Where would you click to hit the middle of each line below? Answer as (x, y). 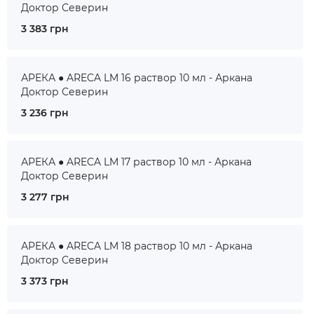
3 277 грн (45, 197)
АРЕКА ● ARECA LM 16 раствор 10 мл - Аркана (137, 78)
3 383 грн (45, 29)
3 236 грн (45, 113)
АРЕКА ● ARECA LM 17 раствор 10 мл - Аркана (136, 162)
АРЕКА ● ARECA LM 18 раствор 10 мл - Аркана (137, 246)
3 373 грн (45, 281)
